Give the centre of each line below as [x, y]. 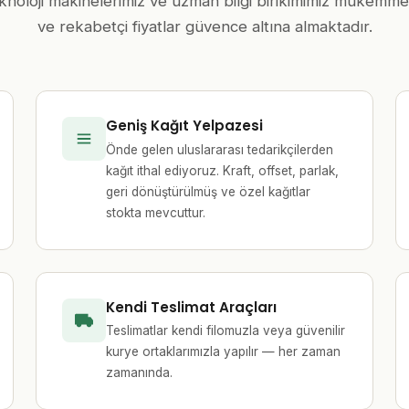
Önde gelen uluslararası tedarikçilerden [219, 149]
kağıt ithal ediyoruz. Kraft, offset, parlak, [222, 170]
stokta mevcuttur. [155, 212]
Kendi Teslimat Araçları [191, 307]
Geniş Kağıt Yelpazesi [184, 126]
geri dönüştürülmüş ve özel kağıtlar [208, 191]
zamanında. [139, 373]
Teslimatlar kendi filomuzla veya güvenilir [225, 331]
